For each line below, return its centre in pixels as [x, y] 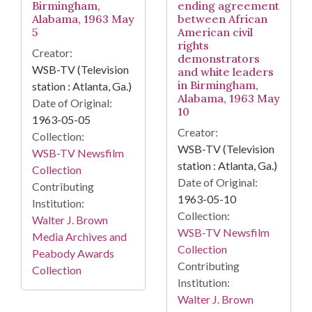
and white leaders [226, 71]
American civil [215, 32]
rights [193, 45]
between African [223, 18]
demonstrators [219, 58]
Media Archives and [79, 236]
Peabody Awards [73, 253]
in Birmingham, [218, 85]
